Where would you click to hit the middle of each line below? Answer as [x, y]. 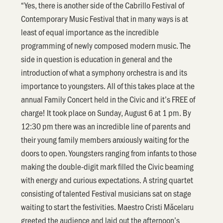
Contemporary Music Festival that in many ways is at [105, 18]
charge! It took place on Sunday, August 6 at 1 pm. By [106, 112]
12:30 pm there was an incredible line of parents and [106, 126]
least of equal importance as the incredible [90, 32]
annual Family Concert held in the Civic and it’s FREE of [108, 99]
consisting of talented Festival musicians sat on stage [106, 193]
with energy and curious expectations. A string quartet [107, 179]
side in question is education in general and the [97, 58]
